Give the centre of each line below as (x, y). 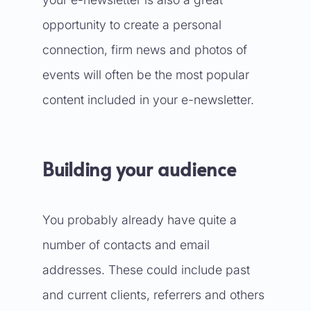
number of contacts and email (126, 245)
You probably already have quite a (139, 220)
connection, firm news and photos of (144, 50)
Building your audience (139, 169)
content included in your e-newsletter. (148, 100)
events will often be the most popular (145, 75)
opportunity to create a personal (132, 25)
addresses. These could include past (146, 270)
